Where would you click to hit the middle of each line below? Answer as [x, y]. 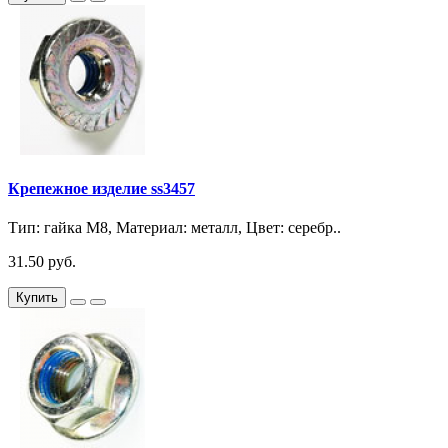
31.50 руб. [42, 262]
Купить [37, 298]
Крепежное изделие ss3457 [101, 188]
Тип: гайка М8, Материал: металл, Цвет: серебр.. [174, 228]
